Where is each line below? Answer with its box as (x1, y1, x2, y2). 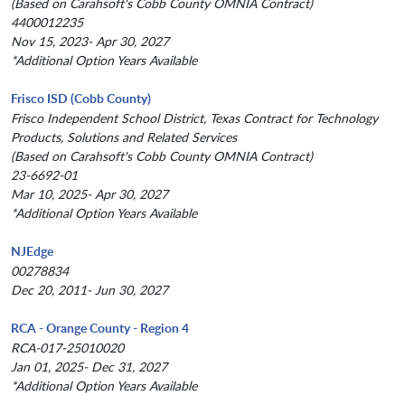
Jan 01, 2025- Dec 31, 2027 (11, 358, 167, 376)
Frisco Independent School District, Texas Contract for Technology (11, 109, 378, 127)
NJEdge (11, 242, 53, 260)
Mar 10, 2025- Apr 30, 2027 (11, 185, 168, 203)
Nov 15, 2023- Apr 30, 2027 (11, 33, 169, 51)
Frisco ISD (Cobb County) (11, 89, 151, 108)
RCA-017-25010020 (11, 339, 124, 357)
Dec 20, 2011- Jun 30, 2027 (11, 281, 168, 299)
